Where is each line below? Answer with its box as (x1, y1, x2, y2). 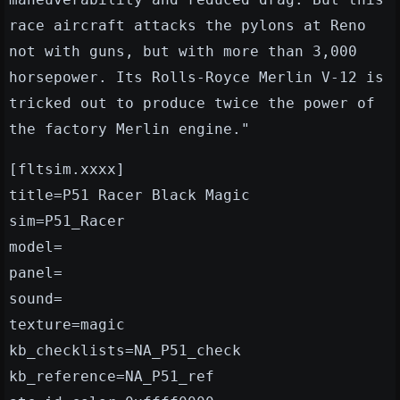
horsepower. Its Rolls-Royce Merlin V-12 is (9, 69, 384, 87)
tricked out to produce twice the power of (9, 95, 375, 112)
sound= (9, 290, 62, 308)
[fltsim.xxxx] (9, 161, 125, 179)
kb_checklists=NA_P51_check (9, 342, 241, 360)
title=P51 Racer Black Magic (9, 187, 250, 204)
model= (9, 238, 62, 256)
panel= (9, 264, 62, 282)
